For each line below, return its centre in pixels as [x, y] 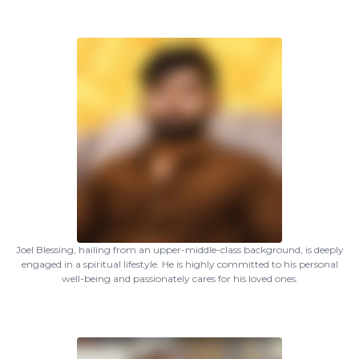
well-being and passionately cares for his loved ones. [179, 278]
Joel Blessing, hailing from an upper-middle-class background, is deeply [179, 250]
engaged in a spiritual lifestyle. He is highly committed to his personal [179, 264]
